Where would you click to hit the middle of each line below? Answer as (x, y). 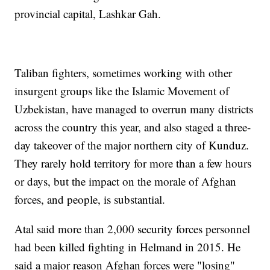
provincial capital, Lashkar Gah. (88, 14)
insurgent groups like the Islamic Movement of (122, 91)
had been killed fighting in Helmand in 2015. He (128, 247)
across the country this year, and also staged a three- (133, 127)
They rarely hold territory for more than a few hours (133, 163)
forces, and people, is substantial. (90, 199)
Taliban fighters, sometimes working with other (124, 73)
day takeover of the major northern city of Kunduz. (132, 145)
